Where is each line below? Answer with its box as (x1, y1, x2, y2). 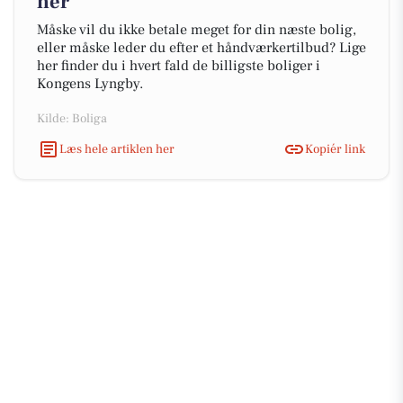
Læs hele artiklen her (59, 140, 175, 157)
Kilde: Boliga (37, 111, 107, 127)
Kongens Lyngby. (37, 75, 143, 93)
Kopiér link (305, 140, 365, 157)
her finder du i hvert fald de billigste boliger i (37, 57, 320, 75)
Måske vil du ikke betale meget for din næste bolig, (37, 21, 356, 39)
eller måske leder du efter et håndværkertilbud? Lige (37, 39, 366, 57)
